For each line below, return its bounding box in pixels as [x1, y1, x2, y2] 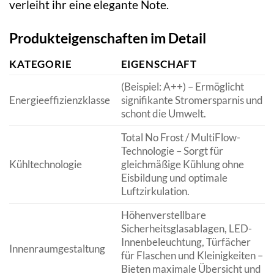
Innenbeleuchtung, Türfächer [120, 235, 251, 249]
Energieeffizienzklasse [9, 94, 110, 107]
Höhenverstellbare [120, 209, 206, 222]
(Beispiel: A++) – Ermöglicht [120, 80, 244, 94]
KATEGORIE [9, 57, 72, 71]
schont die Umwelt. [120, 107, 206, 120]
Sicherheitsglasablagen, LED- [120, 222, 252, 235]
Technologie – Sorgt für [120, 144, 223, 158]
